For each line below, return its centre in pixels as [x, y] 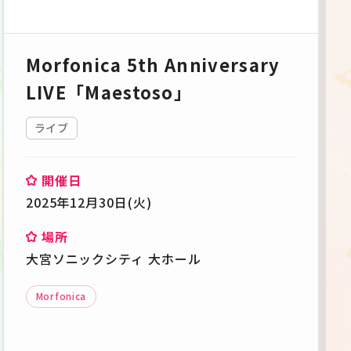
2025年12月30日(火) [89, 203]
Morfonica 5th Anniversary [153, 65]
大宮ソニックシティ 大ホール [114, 259]
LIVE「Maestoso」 [109, 92]
